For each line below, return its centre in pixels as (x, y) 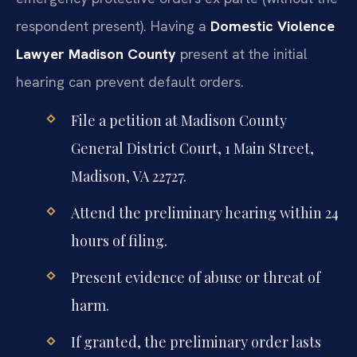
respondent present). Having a (113, 25)
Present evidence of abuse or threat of (195, 278)
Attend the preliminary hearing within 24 (204, 213)
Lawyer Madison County (96, 53)
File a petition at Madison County (178, 120)
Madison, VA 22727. (128, 176)
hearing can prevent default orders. (130, 81)
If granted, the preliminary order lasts (196, 342)
